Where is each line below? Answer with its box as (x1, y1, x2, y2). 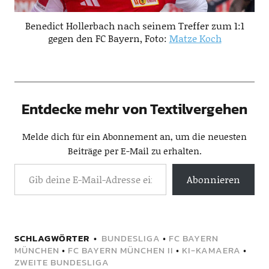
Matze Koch (169, 31, 222, 45)
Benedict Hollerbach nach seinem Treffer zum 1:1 (25, 18, 244, 32)
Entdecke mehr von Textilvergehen (22, 98, 247, 119)
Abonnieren (187, 172, 241, 186)
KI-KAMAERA (181, 243, 241, 257)
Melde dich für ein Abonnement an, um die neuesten (22, 129, 247, 143)
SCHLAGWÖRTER (14, 231, 89, 245)
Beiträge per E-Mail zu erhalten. (67, 144, 202, 157)
